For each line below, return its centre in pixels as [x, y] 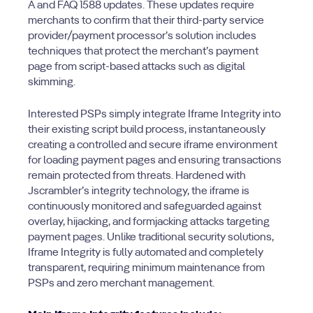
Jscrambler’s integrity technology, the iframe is [139, 191]
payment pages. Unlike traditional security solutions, [151, 238]
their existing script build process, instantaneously [147, 130]
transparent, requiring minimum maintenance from [146, 268]
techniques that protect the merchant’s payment [143, 52]
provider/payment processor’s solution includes [142, 36]
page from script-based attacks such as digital [137, 67]
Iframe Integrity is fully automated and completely [146, 253]
